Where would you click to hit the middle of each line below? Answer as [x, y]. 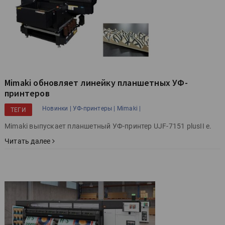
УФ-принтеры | [94, 109]
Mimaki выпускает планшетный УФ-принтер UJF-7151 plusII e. [108, 126]
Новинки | [57, 109]
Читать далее [28, 141]
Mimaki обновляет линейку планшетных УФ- [96, 83]
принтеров [27, 93]
